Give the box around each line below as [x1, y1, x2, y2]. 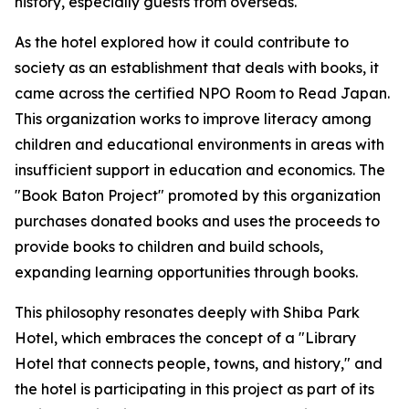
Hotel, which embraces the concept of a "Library [15, 329, 356, 348]
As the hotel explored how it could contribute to [15, 33, 349, 52]
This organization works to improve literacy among [15, 110, 372, 129]
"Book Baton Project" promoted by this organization [15, 186, 381, 205]
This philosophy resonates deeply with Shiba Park [15, 303, 360, 322]
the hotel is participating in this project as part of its [15, 380, 374, 399]
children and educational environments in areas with [15, 135, 384, 154]
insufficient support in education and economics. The [15, 161, 385, 180]
